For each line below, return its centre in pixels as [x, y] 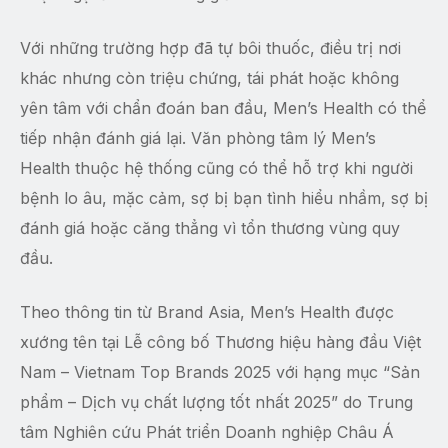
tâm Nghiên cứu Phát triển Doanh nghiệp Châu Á [207, 432]
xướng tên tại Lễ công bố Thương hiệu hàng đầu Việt [220, 342]
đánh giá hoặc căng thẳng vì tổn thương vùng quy [210, 228]
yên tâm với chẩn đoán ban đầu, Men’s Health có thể [223, 108]
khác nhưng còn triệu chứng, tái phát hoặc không [209, 78]
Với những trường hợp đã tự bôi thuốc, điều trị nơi [210, 48]
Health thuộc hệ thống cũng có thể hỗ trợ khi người [216, 168]
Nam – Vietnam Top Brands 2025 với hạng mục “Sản [220, 372]
